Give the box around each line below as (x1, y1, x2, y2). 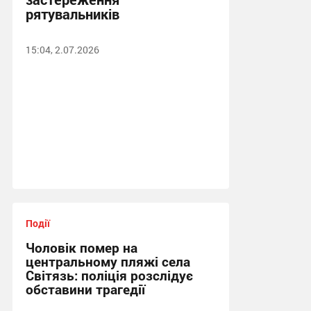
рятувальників (25, 5, 119, 23)
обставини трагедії (25, 280, 145, 298)
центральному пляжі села (25, 253, 190, 270)
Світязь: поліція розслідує (25, 267, 193, 284)
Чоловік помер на (25, 239, 137, 256)
